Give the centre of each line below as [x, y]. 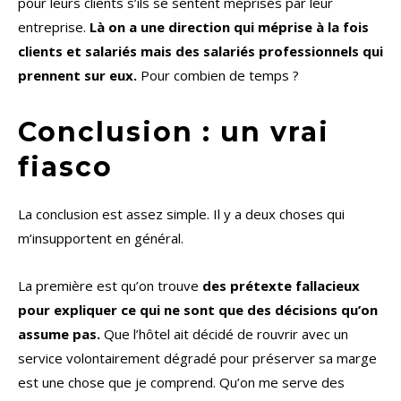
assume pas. [59, 334]
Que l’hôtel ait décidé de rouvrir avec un [224, 334]
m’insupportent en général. [101, 239]
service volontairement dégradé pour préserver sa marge [197, 358]
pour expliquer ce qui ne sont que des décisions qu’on [198, 310]
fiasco [65, 167]
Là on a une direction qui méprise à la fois [227, 27]
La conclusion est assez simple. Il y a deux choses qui [181, 214]
